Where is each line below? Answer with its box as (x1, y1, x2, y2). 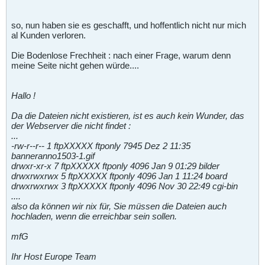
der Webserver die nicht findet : (11, 120, 131, 131)
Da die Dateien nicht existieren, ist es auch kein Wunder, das (11, 110, 244, 121)
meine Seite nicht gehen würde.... (11, 60, 139, 70)
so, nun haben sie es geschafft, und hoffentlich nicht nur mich (11, 20, 246, 30)
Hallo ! (11, 90, 35, 101)
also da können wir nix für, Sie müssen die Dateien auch (11, 201, 227, 211)
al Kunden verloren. (11, 30, 86, 40)
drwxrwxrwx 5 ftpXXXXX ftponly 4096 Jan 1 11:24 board (11, 170, 227, 181)
